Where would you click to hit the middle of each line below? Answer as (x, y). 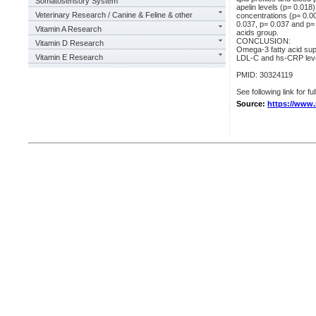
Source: (252, 104)
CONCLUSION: (263, 41)
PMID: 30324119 (265, 75)
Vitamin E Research (69, 57)
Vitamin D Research (69, 43)
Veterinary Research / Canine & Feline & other (114, 15)
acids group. (257, 32)
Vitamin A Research (68, 29)
